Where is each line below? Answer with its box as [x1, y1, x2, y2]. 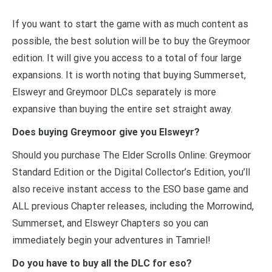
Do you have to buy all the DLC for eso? [12, 257, 192, 270]
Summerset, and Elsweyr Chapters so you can [12, 217, 208, 229]
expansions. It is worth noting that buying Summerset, [12, 69, 246, 81]
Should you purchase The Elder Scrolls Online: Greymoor [12, 149, 251, 161]
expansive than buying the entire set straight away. [12, 103, 233, 115]
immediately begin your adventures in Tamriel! [12, 234, 211, 246]
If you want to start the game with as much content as [12, 18, 248, 30]
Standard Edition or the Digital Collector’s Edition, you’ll [12, 166, 250, 178]
